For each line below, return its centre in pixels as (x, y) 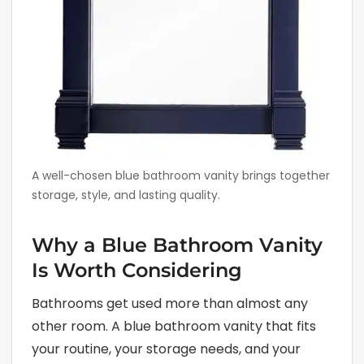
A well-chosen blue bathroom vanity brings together (181, 175)
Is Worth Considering (137, 270)
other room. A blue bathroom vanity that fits (174, 326)
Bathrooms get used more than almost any (170, 303)
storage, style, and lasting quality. (126, 195)
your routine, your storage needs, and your (166, 349)
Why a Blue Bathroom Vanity (177, 245)
